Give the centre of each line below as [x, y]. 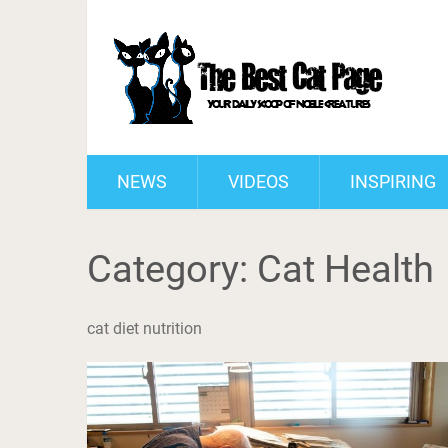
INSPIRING [393, 181]
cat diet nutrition [144, 328]
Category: [172, 269]
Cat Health [345, 269]
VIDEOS [258, 181]
